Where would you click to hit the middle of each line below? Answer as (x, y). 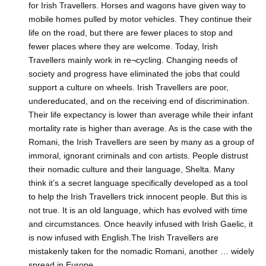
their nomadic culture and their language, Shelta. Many (132, 170)
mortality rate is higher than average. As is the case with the (140, 129)
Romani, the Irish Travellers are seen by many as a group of (141, 142)
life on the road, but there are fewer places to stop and (131, 33)
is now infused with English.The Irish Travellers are (123, 238)
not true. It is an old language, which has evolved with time (138, 210)
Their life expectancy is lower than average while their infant (141, 115)
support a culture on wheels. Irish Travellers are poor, (129, 88)
